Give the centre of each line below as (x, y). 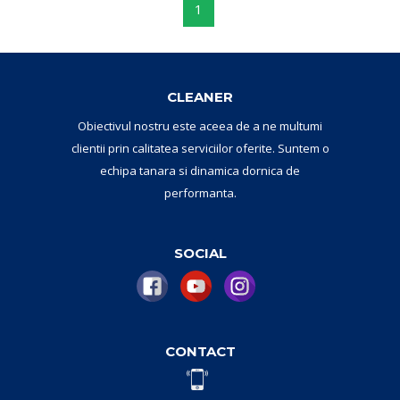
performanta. (200, 193)
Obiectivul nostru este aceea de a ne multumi (200, 126)
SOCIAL (200, 253)
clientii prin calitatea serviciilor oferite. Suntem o (200, 149)
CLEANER (200, 97)
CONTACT (200, 351)
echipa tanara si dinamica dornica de (200, 171)
